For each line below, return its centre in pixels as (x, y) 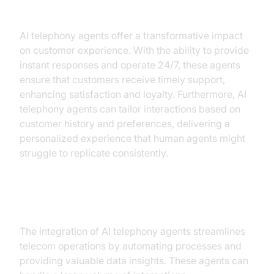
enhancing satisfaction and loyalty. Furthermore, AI (133, 94)
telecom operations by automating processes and (131, 246)
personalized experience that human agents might (132, 138)
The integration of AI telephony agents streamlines (132, 231)
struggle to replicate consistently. (94, 153)
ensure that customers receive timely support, (122, 80)
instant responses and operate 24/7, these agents (130, 65)
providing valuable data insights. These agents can (134, 261)
